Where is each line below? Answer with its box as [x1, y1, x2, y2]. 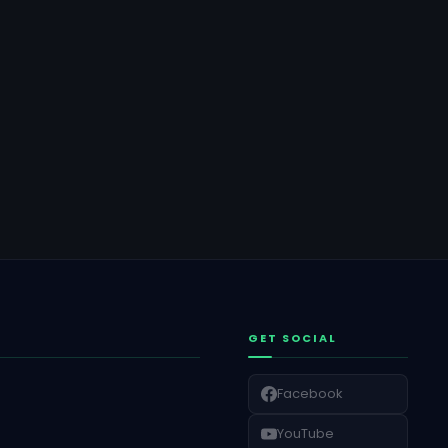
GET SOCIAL [247, 330, 337, 346]
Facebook [276, 384, 343, 403]
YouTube [276, 424, 334, 443]
